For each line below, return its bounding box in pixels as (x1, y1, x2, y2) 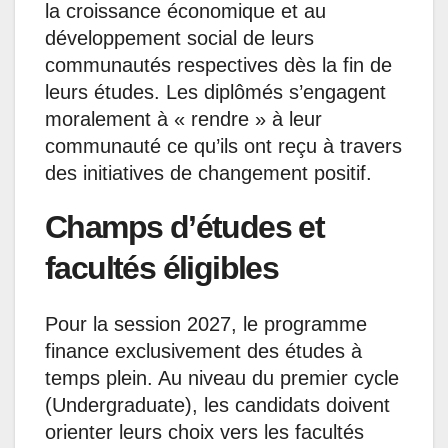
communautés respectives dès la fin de (45, 53, 392, 76)
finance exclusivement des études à (45, 339, 362, 362)
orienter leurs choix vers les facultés (45, 420, 364, 443)
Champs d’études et (45, 208, 325, 245)
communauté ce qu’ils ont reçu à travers (45, 134, 402, 157)
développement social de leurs (45, 26, 314, 49)
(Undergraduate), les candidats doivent (45, 393, 390, 416)
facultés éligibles (45, 249, 279, 286)
